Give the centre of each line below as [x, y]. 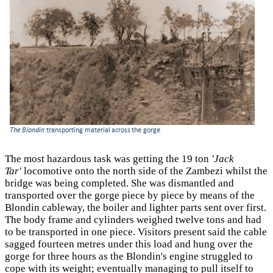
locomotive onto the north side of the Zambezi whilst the [144, 171]
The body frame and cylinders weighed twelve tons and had [133, 220]
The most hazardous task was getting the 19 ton [108, 159]
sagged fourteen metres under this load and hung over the [129, 244]
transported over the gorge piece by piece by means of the [130, 196]
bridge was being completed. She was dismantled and [119, 183]
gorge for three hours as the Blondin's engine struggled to [129, 257]
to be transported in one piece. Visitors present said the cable [136, 232]
